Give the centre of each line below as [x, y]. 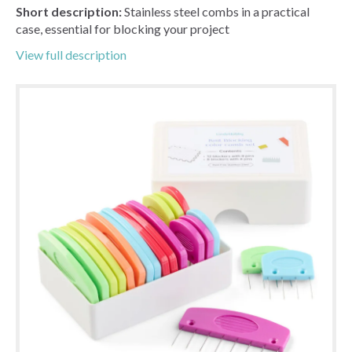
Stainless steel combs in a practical [217, 11]
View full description [71, 54]
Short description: [70, 11]
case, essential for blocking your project [123, 28]
